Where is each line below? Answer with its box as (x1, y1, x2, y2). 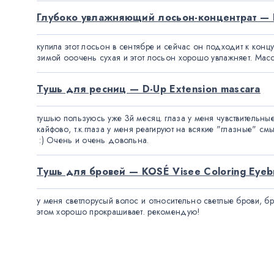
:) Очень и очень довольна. (39, 134, 149, 146)
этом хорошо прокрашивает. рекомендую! (37, 206, 201, 218)
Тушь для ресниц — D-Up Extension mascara (37, 82, 261, 96)
